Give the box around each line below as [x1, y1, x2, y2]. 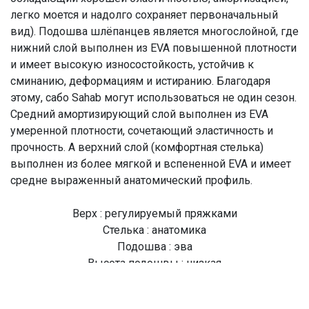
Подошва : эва [117, 239, 192, 253]
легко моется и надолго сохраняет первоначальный [10, 8, 278, 21]
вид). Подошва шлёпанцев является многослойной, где [10, 24, 299, 38]
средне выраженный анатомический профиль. [10, 173, 252, 187]
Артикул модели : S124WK [88, 272, 221, 286]
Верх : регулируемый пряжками [72, 206, 237, 220]
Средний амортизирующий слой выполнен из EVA [10, 107, 268, 121]
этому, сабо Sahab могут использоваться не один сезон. [10, 90, 297, 104]
